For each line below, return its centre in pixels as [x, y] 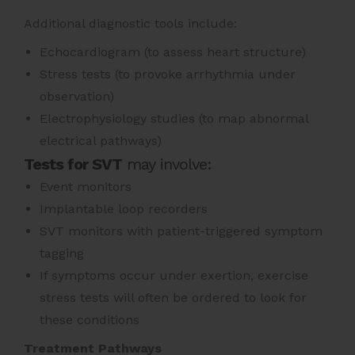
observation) [77, 96]
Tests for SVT [73, 164]
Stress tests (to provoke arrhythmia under [168, 74]
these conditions [90, 319]
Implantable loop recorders [124, 208]
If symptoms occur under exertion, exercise [174, 275]
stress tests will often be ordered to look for [173, 297]
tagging [62, 253]
